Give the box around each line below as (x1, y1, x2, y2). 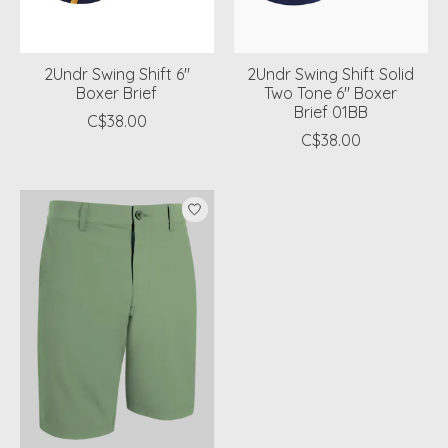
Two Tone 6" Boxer (264, 83, 398, 104)
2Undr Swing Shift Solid (247, 64, 415, 85)
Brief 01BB (293, 102, 368, 123)
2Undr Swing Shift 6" (43, 64, 190, 85)
